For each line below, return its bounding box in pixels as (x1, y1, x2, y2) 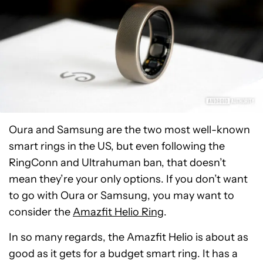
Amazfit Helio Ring (73, 205, 164, 219)
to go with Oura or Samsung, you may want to (9, 189, 234, 203)
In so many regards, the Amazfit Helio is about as (9, 231, 248, 244)
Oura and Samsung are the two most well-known (9, 123, 250, 137)
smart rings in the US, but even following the (9, 140, 225, 153)
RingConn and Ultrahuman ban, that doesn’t (9, 156, 226, 170)
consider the (9, 205, 73, 219)
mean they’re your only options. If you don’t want (9, 173, 248, 186)
